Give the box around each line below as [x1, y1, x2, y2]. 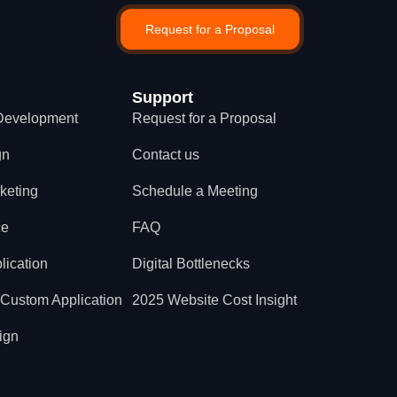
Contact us [132, 147, 200, 162]
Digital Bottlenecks [132, 256, 251, 271]
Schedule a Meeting [132, 183, 259, 198]
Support [132, 89, 194, 106]
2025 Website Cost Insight [132, 292, 298, 307]
